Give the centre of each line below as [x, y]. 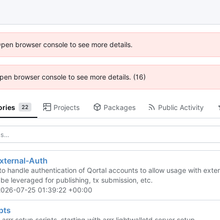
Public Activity [181, 107]
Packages [119, 107]
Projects [66, 107]
